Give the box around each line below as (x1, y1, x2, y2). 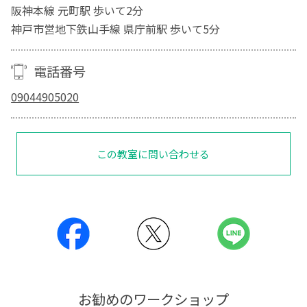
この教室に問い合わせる (97, 146, 210, 161)
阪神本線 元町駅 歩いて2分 (11, 1, 144, 19)
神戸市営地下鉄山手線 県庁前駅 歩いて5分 (11, 20, 221, 37)
